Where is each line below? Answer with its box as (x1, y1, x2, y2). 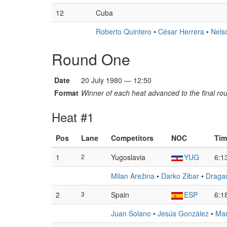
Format (54, 88, 79, 98)
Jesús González (158, 208, 209, 218)
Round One (52, 48, 130, 70)
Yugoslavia (111, 152, 145, 162)
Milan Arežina (111, 171, 155, 181)
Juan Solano (111, 208, 151, 218)
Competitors (111, 133, 154, 143)
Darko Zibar (161, 171, 199, 181)
